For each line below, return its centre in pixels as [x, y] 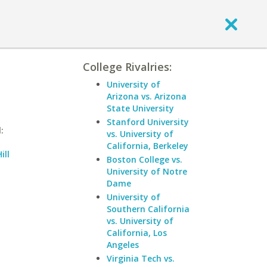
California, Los [137, 233]
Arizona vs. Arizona [147, 96]
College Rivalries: [127, 67]
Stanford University [148, 122]
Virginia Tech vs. [141, 258]
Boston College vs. [145, 159]
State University [140, 108]
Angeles [123, 245]
